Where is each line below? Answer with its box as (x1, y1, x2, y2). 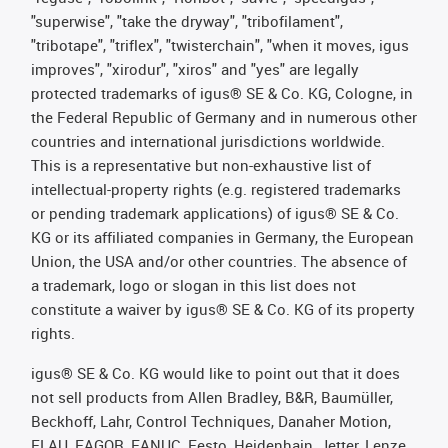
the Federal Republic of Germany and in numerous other (31, 107, 417, 127)
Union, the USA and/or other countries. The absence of (31, 251, 407, 271)
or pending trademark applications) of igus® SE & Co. (31, 203, 399, 223)
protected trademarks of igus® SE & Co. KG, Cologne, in (31, 83, 413, 103)
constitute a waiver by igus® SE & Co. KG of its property (31, 299, 415, 319)
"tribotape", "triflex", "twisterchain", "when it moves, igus (31, 35, 409, 55)
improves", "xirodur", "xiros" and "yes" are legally (31, 59, 359, 79)
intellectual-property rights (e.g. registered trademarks (31, 179, 401, 199)
